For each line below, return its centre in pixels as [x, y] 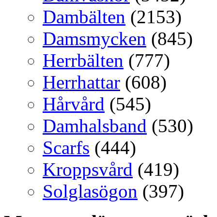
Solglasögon [90, 191]
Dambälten [84, 16]
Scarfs [66, 147]
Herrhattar [81, 82]
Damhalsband [95, 125]
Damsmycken [94, 38]
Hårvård [74, 104]
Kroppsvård [88, 169]
